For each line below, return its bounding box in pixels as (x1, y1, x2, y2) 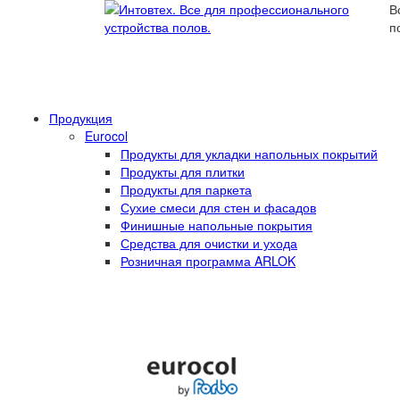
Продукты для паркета (121, 180, 252, 198)
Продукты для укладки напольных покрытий (121, 145, 378, 162)
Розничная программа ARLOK (121, 252, 296, 270)
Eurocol (85, 127, 128, 145)
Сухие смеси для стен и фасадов (121, 198, 316, 216)
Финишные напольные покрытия (121, 216, 312, 234)
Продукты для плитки (121, 162, 245, 180)
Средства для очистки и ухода (121, 234, 297, 252)
